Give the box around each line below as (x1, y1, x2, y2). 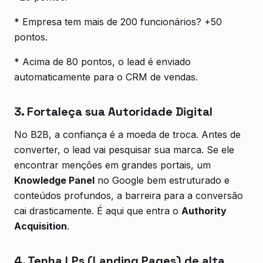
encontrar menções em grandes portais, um (14, 159, 211, 171)
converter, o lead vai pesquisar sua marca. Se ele (14, 144, 234, 156)
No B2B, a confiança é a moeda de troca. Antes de (14, 129, 241, 140)
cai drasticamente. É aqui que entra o (14, 205, 181, 217)
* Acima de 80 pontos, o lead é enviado (14, 56, 191, 68)
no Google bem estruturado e (95, 174, 230, 186)
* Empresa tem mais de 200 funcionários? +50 (14, 16, 222, 28)
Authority (181, 205, 227, 217)
